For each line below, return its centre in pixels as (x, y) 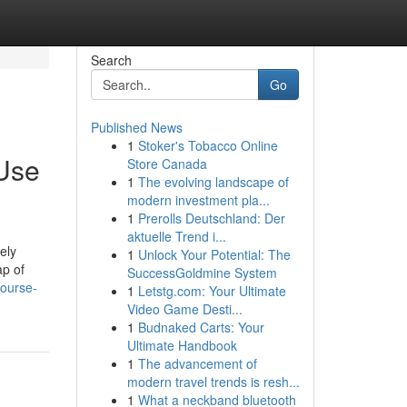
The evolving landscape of (213, 182)
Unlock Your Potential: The (214, 254)
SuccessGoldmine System (202, 273)
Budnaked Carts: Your (201, 327)
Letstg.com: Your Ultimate (212, 291)
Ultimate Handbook (182, 345)
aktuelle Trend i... (176, 236)
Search (111, 60)
